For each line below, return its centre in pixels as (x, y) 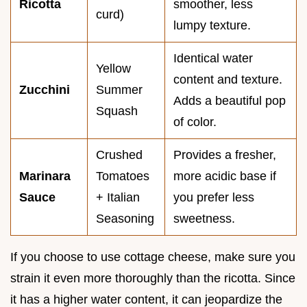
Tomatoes (123, 176)
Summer (119, 90)
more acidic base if (225, 176)
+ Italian (118, 198)
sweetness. (204, 219)
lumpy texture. (212, 26)
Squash (117, 111)
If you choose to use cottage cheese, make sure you (153, 257)
